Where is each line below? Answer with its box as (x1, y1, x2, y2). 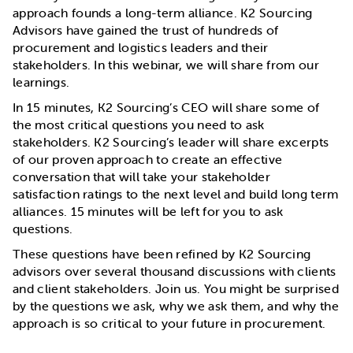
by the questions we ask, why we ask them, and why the (13, 298, 339, 314)
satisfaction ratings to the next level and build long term (13, 186, 339, 202)
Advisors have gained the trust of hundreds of (13, 22, 279, 38)
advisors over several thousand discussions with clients (13, 263, 336, 279)
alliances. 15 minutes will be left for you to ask (13, 203, 284, 219)
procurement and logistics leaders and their (13, 39, 269, 55)
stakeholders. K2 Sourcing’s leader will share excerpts (13, 134, 329, 150)
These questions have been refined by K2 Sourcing (13, 246, 311, 262)
